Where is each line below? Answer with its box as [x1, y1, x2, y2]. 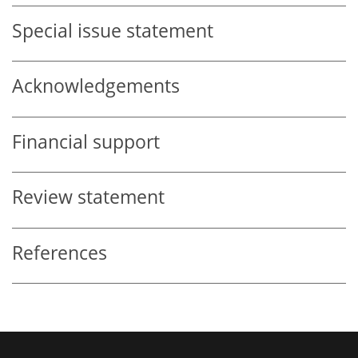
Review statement [12, 185, 165, 210]
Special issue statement [12, 18, 213, 43]
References [12, 240, 107, 265]
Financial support [12, 129, 160, 154]
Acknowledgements [12, 74, 180, 99]
